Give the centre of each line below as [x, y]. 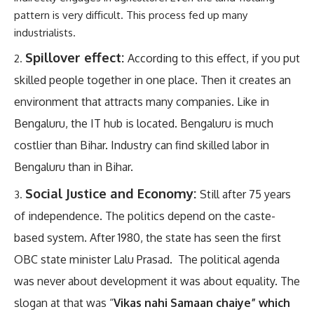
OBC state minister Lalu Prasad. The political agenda [147, 259]
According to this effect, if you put [214, 59]
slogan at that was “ [64, 302]
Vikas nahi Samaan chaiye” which [202, 302]
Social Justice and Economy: [112, 193]
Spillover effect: [76, 57]
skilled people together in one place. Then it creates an [152, 80]
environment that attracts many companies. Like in [142, 102]
